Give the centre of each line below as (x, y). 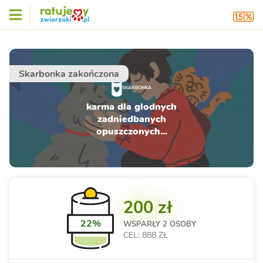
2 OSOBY (179, 224)
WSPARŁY (143, 224)
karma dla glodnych (131, 107)
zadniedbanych (131, 119)
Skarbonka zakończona (69, 74)
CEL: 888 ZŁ (146, 235)
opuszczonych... (131, 131)
